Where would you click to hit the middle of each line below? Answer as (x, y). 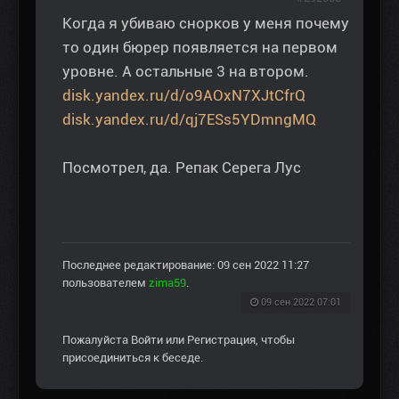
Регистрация (221, 340)
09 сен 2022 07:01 (301, 303)
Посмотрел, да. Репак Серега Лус (182, 168)
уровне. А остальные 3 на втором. (186, 72)
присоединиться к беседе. (133, 358)
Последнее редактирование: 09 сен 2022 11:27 (186, 265)
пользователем (106, 283)
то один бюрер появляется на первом (200, 48)
